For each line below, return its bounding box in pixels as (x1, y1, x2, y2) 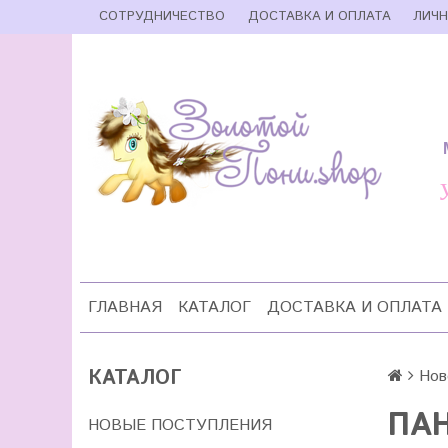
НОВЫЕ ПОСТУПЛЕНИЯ (88, 414, 272, 437)
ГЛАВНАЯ (88, 296, 162, 319)
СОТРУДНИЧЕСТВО (99, 7, 226, 26)
